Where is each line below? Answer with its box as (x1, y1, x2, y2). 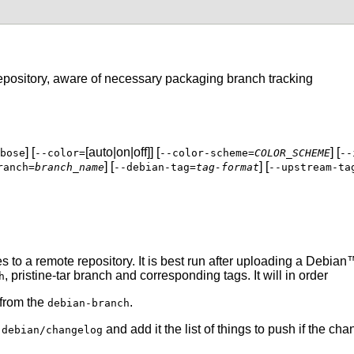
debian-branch (47, 296, 130, 309)
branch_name (35, 160, 104, 173)
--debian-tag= (114, 160, 196, 173)
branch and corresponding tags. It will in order (70, 268, 328, 282)
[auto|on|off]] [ (85, 145, 160, 159)
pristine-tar (11, 268, 70, 282)
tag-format (196, 160, 259, 173)
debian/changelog (2, 323, 103, 336)
